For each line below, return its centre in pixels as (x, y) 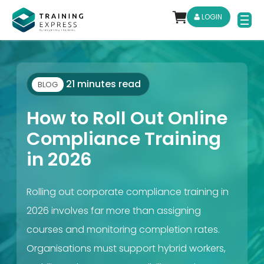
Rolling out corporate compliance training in (128, 192)
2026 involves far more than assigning (114, 211)
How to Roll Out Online (127, 118)
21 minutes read (102, 84)
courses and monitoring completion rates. (123, 230)
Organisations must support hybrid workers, (126, 248)
